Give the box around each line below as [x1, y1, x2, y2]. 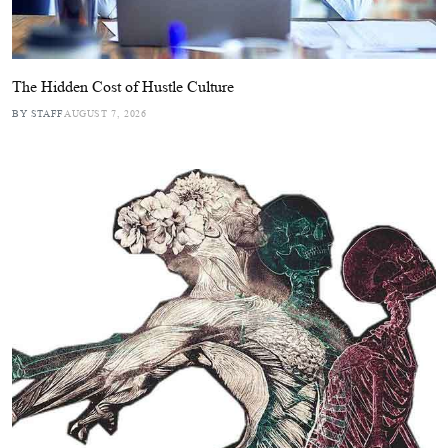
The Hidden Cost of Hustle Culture [12, 77, 234, 96]
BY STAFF [12, 108, 64, 119]
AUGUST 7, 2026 [64, 108, 147, 119]
